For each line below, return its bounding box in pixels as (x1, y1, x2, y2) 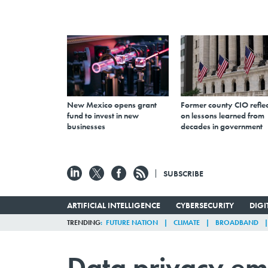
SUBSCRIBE (163, 167, 203, 179)
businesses (67, 120, 105, 132)
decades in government (181, 120, 263, 132)
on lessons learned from (181, 109, 264, 121)
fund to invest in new (67, 109, 139, 121)
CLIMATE (173, 217, 200, 227)
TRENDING (67, 217, 100, 227)
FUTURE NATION (106, 217, 158, 227)
